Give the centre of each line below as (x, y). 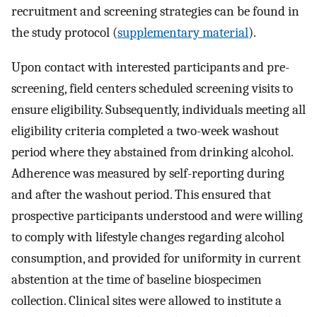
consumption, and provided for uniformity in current (156, 258)
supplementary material (183, 32)
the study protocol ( (64, 32)
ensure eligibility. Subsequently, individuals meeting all (158, 109)
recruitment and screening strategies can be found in (155, 11)
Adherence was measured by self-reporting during (148, 173)
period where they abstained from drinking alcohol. (152, 152)
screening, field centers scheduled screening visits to (152, 88)
